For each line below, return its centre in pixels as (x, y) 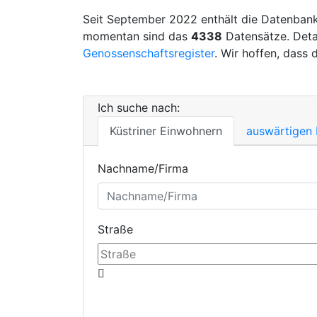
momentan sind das (137, 36)
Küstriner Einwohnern (166, 131)
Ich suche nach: (139, 108)
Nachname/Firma (143, 169)
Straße (115, 230)
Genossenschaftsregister (149, 53)
